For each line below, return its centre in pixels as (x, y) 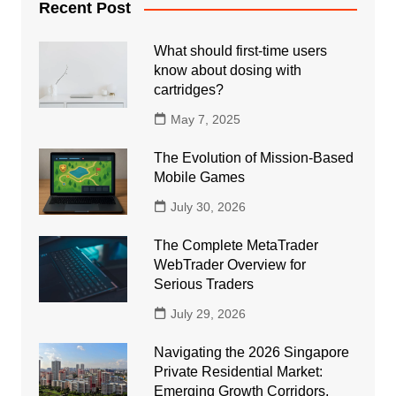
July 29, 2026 (208, 314)
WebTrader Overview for (229, 265)
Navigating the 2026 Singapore (251, 353)
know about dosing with (227, 71)
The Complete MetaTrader (236, 246)
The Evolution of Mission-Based (253, 158)
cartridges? (188, 90)
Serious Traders (203, 285)
